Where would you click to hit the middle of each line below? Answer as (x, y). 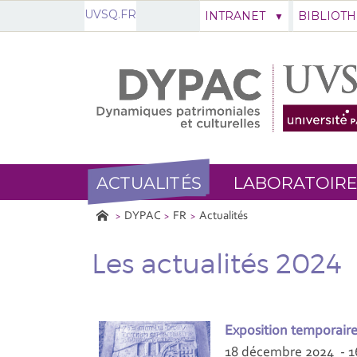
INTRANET (235, 16)
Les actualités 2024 (217, 263)
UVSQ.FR (110, 14)
